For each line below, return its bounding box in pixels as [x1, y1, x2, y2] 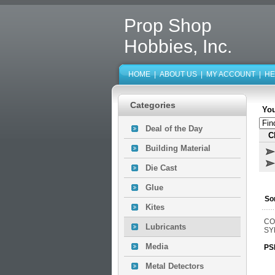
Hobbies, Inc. [124, 36, 232, 56]
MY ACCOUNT [206, 70, 255, 79]
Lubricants [145, 222, 186, 231]
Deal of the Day [145, 124, 203, 133]
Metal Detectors [145, 261, 204, 271]
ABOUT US [160, 70, 197, 79]
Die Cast [145, 163, 177, 172]
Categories [130, 100, 176, 110]
